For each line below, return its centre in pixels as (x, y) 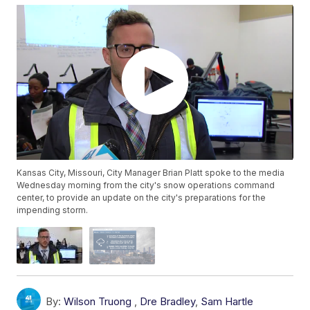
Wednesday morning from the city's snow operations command (146, 185)
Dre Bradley (168, 301)
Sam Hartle (227, 301)
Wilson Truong (98, 301)
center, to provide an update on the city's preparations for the (142, 198)
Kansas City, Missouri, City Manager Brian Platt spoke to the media (151, 173)
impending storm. (53, 210)
